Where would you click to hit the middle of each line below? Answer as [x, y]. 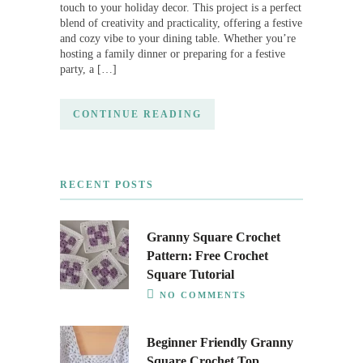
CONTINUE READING [137, 115]
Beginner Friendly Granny [220, 343]
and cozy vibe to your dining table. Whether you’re [178, 39]
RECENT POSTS [107, 185]
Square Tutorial [190, 275]
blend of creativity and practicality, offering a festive [181, 23]
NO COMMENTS [203, 295]
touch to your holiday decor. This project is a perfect [181, 8]
